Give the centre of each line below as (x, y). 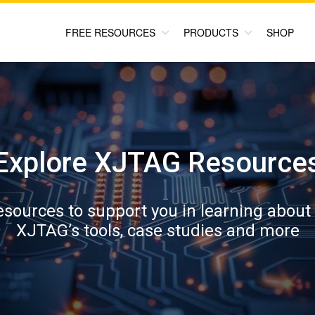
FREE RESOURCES (110, 32)
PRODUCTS (211, 32)
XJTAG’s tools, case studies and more (157, 230)
